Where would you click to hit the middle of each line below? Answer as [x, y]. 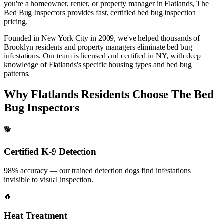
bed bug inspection [167, 12]
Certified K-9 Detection [50, 152]
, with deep [184, 55]
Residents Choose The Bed [146, 94]
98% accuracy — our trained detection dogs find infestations [97, 170]
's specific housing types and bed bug [134, 64]
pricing [15, 21]
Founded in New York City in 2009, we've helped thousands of [102, 38]
